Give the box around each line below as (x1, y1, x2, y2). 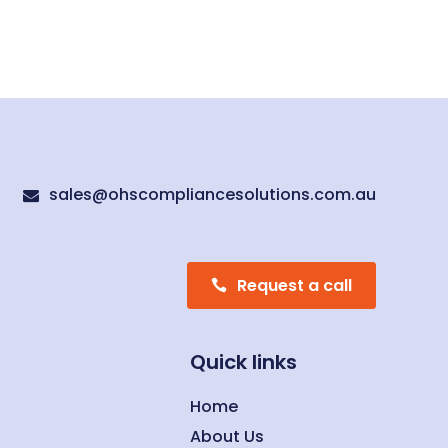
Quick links (189, 348, 297, 377)
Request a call (236, 274, 352, 298)
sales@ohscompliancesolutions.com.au (49, 182, 376, 206)
